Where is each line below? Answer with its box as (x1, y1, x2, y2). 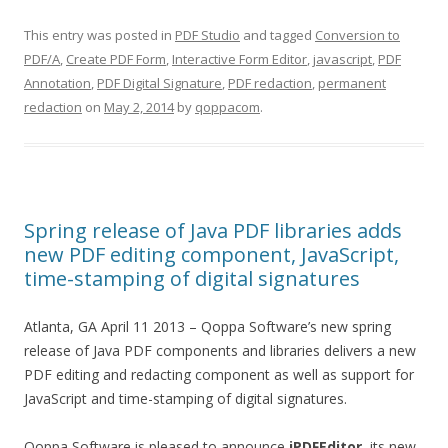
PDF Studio (175, 26, 240, 44)
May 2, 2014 (104, 98, 174, 116)
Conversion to (315, 26, 400, 44)
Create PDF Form (66, 50, 166, 68)
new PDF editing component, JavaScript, (24, 241, 399, 268)
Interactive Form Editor (172, 50, 307, 68)
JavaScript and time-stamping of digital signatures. (24, 389, 347, 408)
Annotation (24, 74, 91, 92)
